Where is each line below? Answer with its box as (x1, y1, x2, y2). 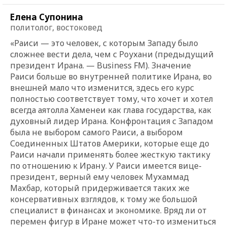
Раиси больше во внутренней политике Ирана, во (10, 70, 212, 82)
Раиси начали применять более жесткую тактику (10, 148, 210, 160)
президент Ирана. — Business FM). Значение (10, 59, 191, 71)
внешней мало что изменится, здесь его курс (10, 82, 194, 93)
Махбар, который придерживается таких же (10, 182, 190, 194)
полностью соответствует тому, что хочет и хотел (10, 93, 213, 104)
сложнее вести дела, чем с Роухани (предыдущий (10, 48, 214, 60)
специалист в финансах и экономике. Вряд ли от (10, 204, 207, 216)
